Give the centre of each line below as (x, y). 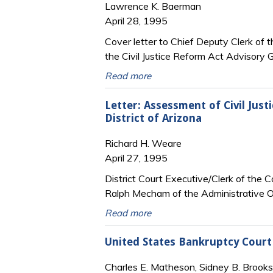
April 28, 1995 (136, 21)
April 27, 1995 (136, 158)
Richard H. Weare (143, 143)
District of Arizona (153, 118)
